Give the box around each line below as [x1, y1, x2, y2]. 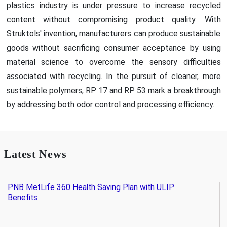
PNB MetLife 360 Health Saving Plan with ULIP [7, 182, 174, 192]
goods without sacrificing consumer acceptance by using [6, 43, 221, 53]
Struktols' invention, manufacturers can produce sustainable [6, 28, 221, 39]
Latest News [4, 147, 67, 160]
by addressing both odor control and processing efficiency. [6, 99, 214, 109]
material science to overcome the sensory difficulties [6, 57, 221, 67]
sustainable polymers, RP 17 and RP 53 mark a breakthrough [6, 85, 221, 95]
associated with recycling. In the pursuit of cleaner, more [6, 71, 221, 81]
